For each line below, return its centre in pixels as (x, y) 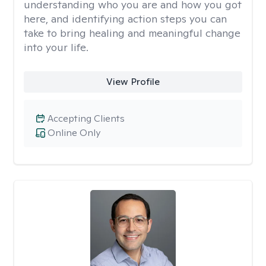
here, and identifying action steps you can (125, 19)
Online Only (74, 133)
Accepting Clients (86, 118)
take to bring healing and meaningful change (132, 33)
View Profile (133, 82)
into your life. (56, 47)
